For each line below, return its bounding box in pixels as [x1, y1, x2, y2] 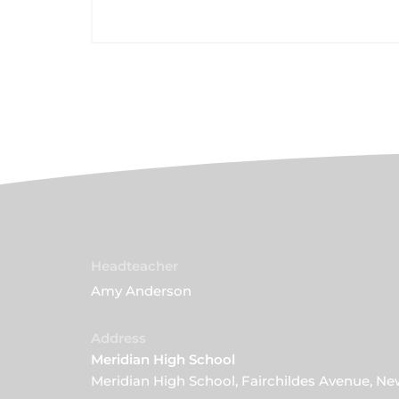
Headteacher [91, 257, 178, 275]
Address [91, 330, 146, 347]
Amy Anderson [91, 282, 191, 300]
